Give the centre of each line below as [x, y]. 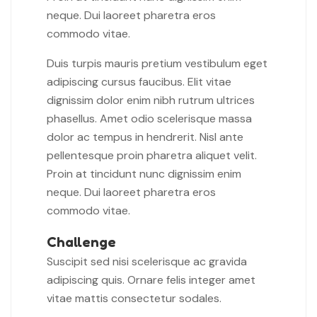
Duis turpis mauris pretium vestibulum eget [157, 64]
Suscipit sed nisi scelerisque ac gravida [147, 262]
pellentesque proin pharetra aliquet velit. [152, 156]
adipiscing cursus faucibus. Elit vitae [139, 82]
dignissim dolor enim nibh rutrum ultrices [151, 100]
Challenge [81, 242]
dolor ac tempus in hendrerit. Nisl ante [145, 137]
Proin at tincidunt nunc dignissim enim [144, 174]
